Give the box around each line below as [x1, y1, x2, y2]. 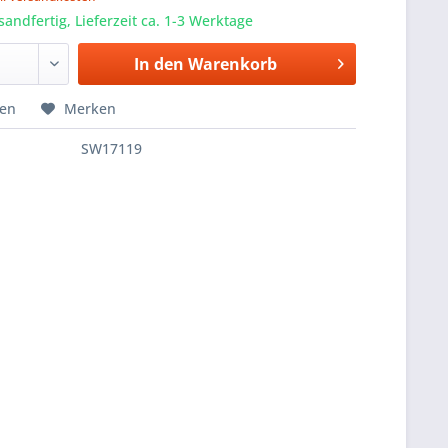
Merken [64, 99, 117, 119]
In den [133, 53, 184, 76]
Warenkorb [187, 53, 277, 76]
